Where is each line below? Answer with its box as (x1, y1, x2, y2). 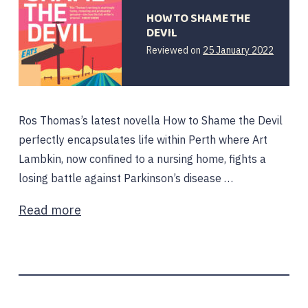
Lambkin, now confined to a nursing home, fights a (19, 152, 266, 166)
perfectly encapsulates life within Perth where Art (19, 133, 267, 146)
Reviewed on (146, 43, 203, 56)
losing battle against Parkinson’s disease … (19, 171, 233, 185)
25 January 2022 (203, 43, 274, 56)
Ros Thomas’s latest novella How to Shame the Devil (19, 113, 283, 127)
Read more (19, 202, 81, 218)
